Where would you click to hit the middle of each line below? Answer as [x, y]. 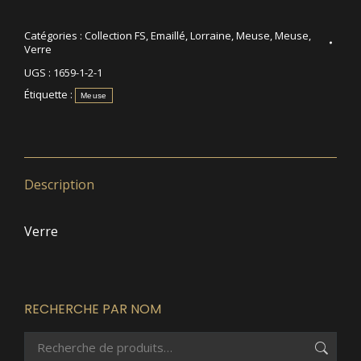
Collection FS [115, 35]
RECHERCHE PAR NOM [93, 309]
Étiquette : [50, 94]
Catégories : [54, 35]
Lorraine [211, 35]
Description [59, 184]
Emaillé [168, 35]
